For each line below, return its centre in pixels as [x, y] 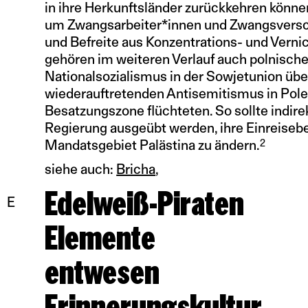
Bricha [136, 169]
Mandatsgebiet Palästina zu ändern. [153, 145]
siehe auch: [81, 169]
